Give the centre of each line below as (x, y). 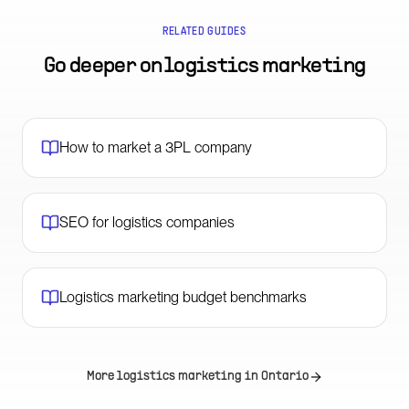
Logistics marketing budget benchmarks (183, 297)
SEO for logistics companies (147, 222)
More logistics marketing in (173, 377)
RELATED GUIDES (204, 32)
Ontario (284, 377)
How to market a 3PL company (156, 147)
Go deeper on (104, 67)
